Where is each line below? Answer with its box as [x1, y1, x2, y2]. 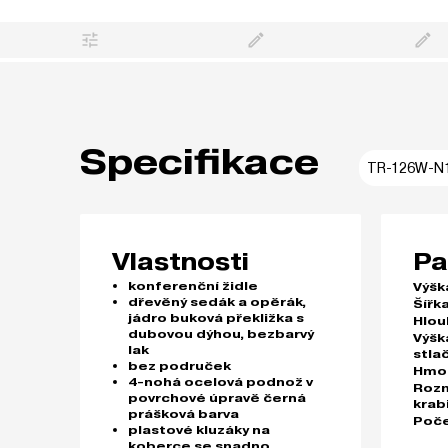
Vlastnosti [112, 246, 249, 277]
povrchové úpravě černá [128, 390, 306, 406]
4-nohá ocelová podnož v [128, 374, 313, 390]
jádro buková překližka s [128, 310, 304, 326]
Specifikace [80, 138, 319, 185]
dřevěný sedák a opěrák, [128, 294, 306, 310]
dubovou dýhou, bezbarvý [128, 326, 314, 342]
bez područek [128, 358, 231, 374]
